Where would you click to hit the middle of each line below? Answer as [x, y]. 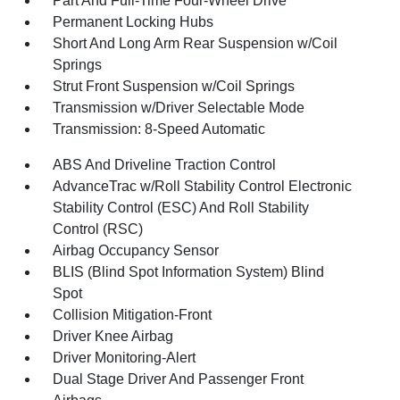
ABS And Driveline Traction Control [165, 164]
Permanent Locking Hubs [133, 21]
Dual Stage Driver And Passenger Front [179, 379]
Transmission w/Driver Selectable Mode [179, 107]
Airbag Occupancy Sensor [136, 250]
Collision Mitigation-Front [133, 314]
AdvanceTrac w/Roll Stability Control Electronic [203, 186]
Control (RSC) [98, 229]
